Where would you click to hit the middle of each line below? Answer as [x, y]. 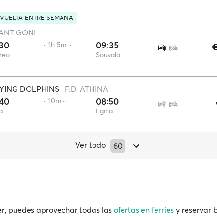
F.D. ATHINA [86, 89]
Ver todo [90, 145]
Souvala [108, 55]
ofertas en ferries [144, 210]
